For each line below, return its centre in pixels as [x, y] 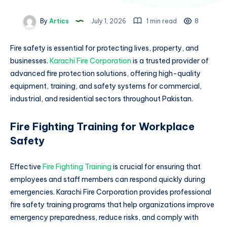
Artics [58, 21]
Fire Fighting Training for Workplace [102, 126]
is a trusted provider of [170, 61]
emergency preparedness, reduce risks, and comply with [104, 218]
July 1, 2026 [109, 21]
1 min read [161, 21]
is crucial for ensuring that [156, 167]
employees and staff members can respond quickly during [108, 180]
